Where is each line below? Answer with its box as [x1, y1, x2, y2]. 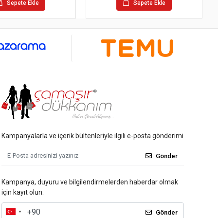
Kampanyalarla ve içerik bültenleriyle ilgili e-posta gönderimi [1, 132, 183, 140]
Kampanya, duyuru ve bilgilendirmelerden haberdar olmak [1, 178, 178, 186]
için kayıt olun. [1, 188, 44, 197]
